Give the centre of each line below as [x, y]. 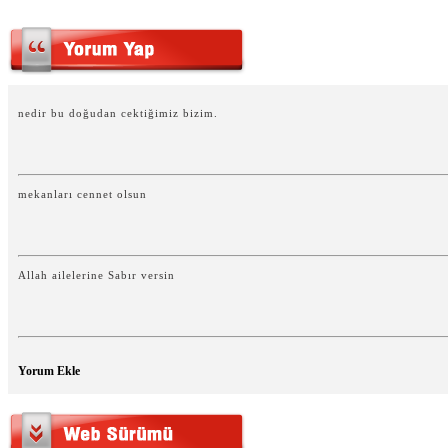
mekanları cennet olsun [82, 194]
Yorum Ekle [49, 371]
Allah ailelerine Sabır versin [96, 275]
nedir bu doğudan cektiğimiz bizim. [118, 113]
